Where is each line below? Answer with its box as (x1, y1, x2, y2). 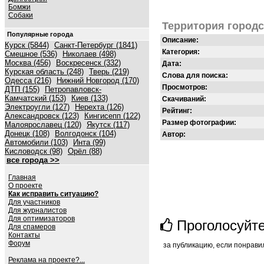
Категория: (162, 48, 200, 56)
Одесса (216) (5, 76, 51, 85)
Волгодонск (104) (55, 129, 116, 138)
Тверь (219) (89, 67, 129, 76)
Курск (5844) (5, 41, 49, 49)
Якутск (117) (87, 120, 130, 129)
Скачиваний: (162, 95, 206, 103)
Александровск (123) (5, 111, 79, 120)
